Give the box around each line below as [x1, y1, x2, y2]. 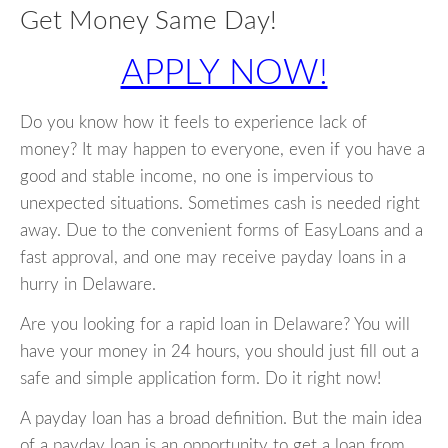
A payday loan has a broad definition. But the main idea [20, 410, 422, 428]
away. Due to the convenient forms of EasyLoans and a [20, 222, 423, 240]
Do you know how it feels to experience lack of [20, 114, 367, 132]
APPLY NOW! [120, 56, 328, 92]
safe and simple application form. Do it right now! [20, 370, 381, 388]
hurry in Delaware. [20, 276, 156, 294]
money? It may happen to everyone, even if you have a [20, 141, 425, 159]
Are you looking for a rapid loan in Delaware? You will [20, 316, 410, 334]
